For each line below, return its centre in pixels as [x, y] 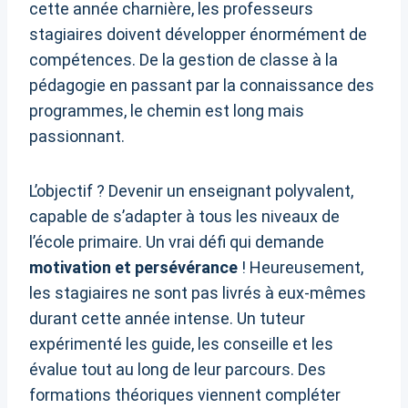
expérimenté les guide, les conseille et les [181, 344]
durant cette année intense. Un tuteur [167, 319]
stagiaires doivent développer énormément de [198, 35]
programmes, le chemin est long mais [167, 111]
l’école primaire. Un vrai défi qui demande [177, 242]
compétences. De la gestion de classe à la [184, 60]
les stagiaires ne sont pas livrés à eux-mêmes [198, 293]
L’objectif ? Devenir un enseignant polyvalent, [191, 191]
